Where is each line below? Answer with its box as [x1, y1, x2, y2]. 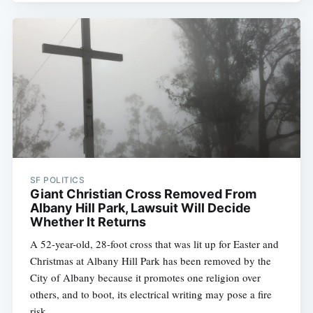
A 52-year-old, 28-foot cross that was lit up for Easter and [29, 236, 279, 251]
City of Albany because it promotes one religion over [29, 270, 261, 284]
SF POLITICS [29, 174, 85, 185]
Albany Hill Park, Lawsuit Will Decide [29, 200, 251, 215]
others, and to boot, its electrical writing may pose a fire [29, 286, 272, 301]
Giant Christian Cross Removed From [29, 186, 256, 201]
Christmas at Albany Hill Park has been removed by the [29, 253, 271, 268]
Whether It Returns [29, 214, 146, 229]
